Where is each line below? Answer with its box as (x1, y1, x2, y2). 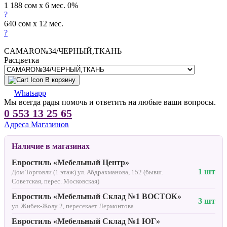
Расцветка (4, 55, 39, 64)
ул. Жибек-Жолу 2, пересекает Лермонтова (12, 202, 134, 210)
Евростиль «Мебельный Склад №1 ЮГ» (12, 216, 160, 225)
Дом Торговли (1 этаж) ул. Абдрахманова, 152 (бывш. (12, 168, 163, 176)
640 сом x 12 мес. (4, 19, 63, 28)
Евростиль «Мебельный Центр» (12, 158, 129, 167)
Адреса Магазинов (4, 120, 69, 129)
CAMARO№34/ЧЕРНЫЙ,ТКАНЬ (4, 46, 122, 55)
